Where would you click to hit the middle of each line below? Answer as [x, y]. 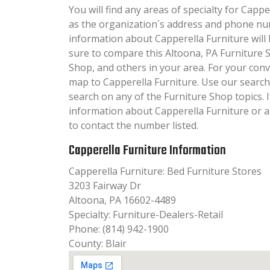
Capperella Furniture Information [147, 150]
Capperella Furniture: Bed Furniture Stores [165, 171]
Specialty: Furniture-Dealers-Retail [146, 214]
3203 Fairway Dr [105, 185]
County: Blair [98, 243]
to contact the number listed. [133, 125]
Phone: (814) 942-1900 [119, 229]
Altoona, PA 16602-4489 [122, 200]
